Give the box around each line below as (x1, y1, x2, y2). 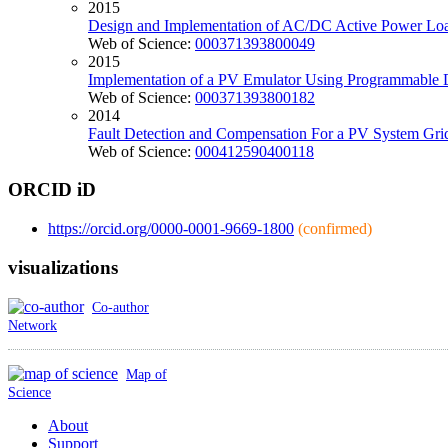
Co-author (92, 298, 149, 315)
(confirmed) (298, 220, 372, 238)
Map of (126, 365, 167, 382)
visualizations (8, 256, 118, 278)
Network (8, 316, 57, 333)
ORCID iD (8, 179, 96, 201)
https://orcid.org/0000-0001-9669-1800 (48, 220, 294, 238)
